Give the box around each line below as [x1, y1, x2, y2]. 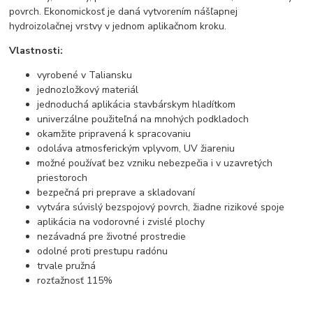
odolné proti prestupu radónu [37, 245, 168, 259]
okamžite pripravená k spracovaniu [37, 127, 191, 141]
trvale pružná [37, 259, 96, 273]
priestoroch [37, 171, 88, 185]
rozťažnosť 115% [37, 274, 113, 288]
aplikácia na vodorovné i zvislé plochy [37, 215, 205, 229]
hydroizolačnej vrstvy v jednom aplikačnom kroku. [9, 20, 230, 34]
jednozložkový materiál [37, 83, 139, 97]
